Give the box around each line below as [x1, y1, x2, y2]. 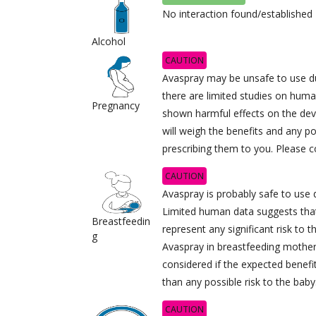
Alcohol [92, 35, 126, 48]
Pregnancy [92, 99, 140, 112]
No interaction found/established [162, 7, 313, 20]
